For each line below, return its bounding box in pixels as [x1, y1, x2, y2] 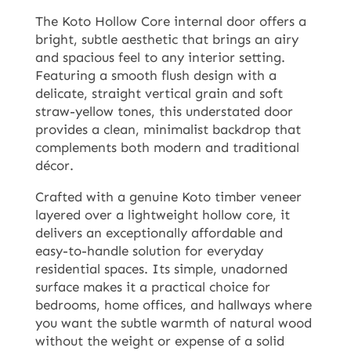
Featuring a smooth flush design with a [34, 67, 277, 84]
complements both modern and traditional [34, 139, 299, 156]
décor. [34, 157, 74, 174]
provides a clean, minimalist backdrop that [34, 121, 301, 138]
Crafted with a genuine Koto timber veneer [34, 189, 302, 205]
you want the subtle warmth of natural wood [34, 315, 312, 331]
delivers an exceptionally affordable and [34, 225, 283, 241]
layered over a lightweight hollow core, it [34, 207, 290, 223]
